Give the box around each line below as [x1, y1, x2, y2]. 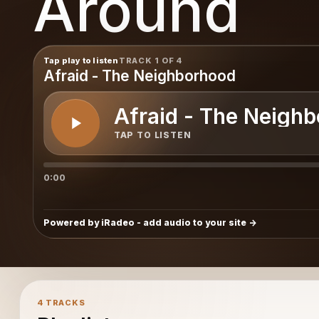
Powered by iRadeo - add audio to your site [43, 216, 246, 228]
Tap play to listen [43, 55, 119, 66]
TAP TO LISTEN [113, 130, 192, 141]
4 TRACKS [36, 298, 85, 308]
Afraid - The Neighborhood [43, 66, 236, 85]
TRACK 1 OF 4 [118, 55, 183, 66]
